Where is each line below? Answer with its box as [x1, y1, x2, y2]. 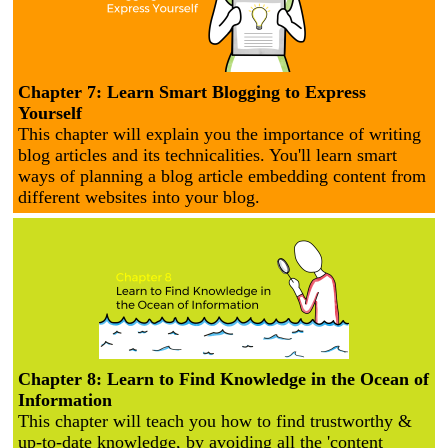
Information [18, 390, 112, 411]
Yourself [18, 103, 82, 124]
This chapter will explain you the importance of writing [18, 124, 421, 145]
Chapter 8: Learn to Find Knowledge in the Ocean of [18, 369, 429, 390]
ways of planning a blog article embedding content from [18, 166, 426, 187]
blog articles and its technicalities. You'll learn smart [18, 145, 397, 166]
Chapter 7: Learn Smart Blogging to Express [18, 82, 366, 103]
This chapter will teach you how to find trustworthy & [18, 411, 412, 432]
